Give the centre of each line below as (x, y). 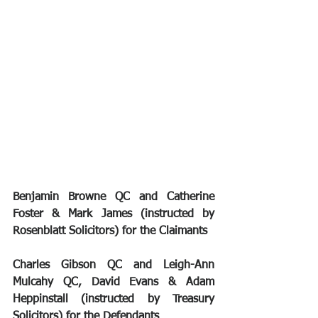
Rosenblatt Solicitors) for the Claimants (110, 231)
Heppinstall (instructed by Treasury (114, 299)
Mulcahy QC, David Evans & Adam (114, 282)
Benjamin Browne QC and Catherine (114, 197)
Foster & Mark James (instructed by (114, 214)
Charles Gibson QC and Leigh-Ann (114, 265)
